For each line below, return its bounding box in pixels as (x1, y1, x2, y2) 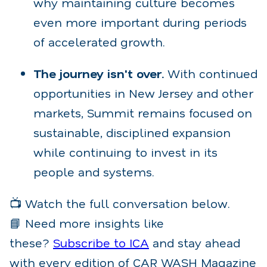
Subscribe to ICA (53, 234, 149, 250)
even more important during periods (33, 14, 247, 30)
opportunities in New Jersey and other (33, 85, 253, 101)
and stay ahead (149, 234, 240, 250)
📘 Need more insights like (10, 215, 164, 231)
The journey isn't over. (33, 65, 164, 81)
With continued (164, 65, 257, 81)
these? (10, 234, 53, 250)
